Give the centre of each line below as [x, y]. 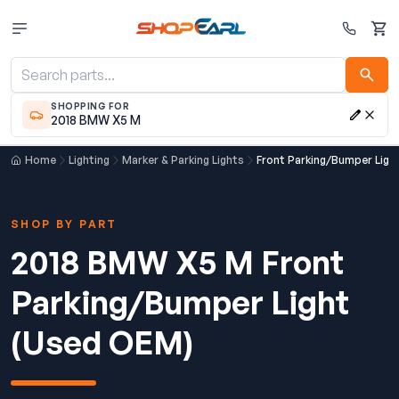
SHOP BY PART [64, 224]
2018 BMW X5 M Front [177, 262]
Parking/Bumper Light [180, 302]
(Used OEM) [102, 342]
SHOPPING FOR [90, 106]
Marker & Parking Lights [183, 160]
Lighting [89, 160]
